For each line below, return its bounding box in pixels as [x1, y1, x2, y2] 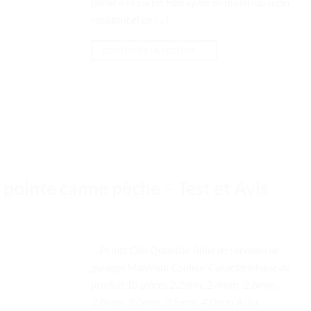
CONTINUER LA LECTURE [102, 44, 197, 56]
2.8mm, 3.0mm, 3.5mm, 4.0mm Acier [91, 295, 260, 309]
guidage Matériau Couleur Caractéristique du [91, 260, 290, 274]
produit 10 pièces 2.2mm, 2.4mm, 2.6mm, [91, 278, 278, 292]
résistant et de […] [91, 12, 168, 26]
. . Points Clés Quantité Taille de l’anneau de [91, 243, 279, 257]
